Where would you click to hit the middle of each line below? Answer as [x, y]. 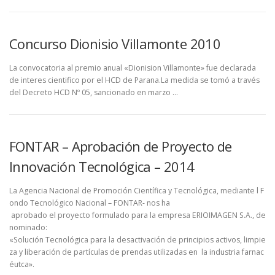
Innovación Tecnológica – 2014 [102, 166]
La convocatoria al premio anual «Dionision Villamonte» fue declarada [133, 68]
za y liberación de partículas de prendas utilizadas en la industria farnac [137, 252]
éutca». [22, 264]
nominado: [28, 227]
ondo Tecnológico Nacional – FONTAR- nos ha [90, 203]
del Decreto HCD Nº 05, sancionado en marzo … [94, 92]
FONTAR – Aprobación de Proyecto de [121, 146]
